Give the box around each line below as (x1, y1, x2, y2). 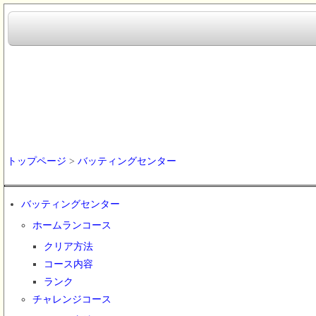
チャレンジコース (32, 294, 111, 305)
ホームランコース (32, 220, 111, 231)
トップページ (7, 156, 66, 167)
